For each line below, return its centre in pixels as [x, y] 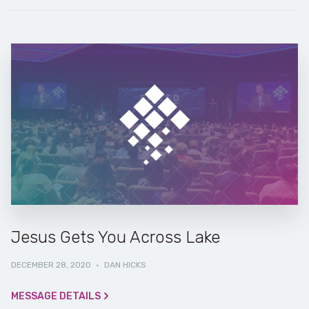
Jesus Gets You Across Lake [116, 238]
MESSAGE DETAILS [56, 297]
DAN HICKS [125, 265]
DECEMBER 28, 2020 [51, 265]
